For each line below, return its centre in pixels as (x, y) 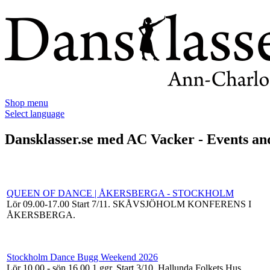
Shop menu (27, 103)
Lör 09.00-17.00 (39, 204)
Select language (35, 114)
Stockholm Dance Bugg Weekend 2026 (82, 257)
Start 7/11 (90, 204)
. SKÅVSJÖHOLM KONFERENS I (180, 204)
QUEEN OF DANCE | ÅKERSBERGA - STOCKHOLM (120, 193)
